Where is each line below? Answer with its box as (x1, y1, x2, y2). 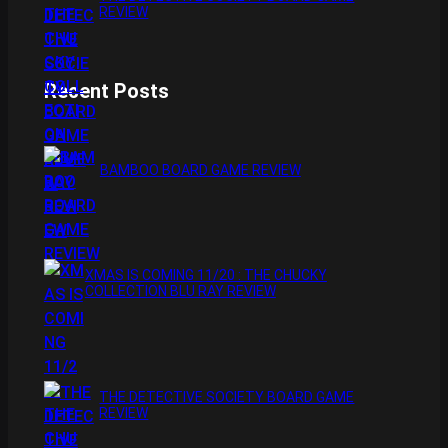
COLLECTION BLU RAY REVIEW (84, 283, 276, 300)
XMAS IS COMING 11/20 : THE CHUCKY (84, 267, 327, 284)
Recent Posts (43, 78, 169, 103)
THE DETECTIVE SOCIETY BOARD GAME (99, 388, 355, 405)
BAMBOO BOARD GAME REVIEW (99, 162, 301, 179)
